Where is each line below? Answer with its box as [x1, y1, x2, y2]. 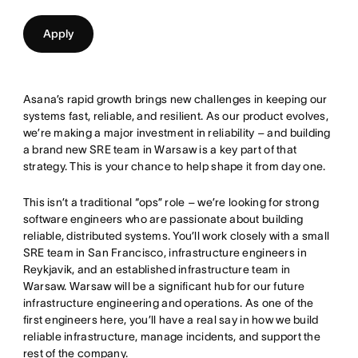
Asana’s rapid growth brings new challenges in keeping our [22, 93, 328, 105]
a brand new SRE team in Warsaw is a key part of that [22, 143, 297, 156]
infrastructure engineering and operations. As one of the [22, 296, 314, 309]
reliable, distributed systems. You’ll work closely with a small [22, 229, 330, 242]
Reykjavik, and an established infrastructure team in [22, 263, 291, 276]
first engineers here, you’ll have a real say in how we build [22, 313, 319, 326]
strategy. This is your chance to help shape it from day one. [22, 160, 326, 173]
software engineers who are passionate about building [22, 213, 304, 225]
